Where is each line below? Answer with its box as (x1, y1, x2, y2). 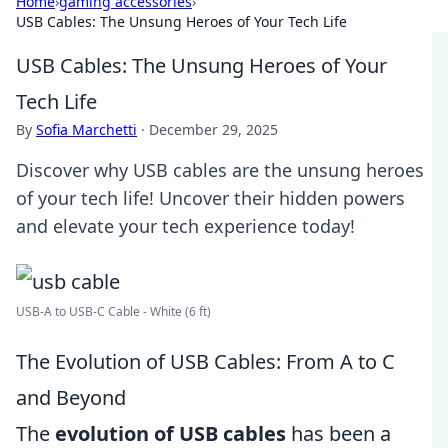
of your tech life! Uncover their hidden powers (16, 186, 405, 210)
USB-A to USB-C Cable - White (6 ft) (16, 303, 211, 320)
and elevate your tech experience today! (16, 214, 355, 238)
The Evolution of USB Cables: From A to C (16, 348, 395, 375)
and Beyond (16, 384, 126, 411)
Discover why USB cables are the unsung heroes (16, 158, 424, 182)
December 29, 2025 (149, 120, 278, 139)
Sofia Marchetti (36, 120, 137, 139)
